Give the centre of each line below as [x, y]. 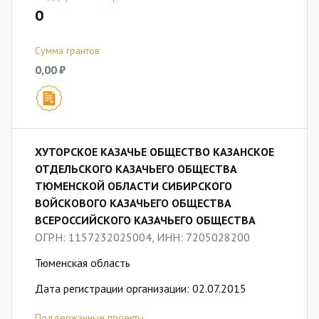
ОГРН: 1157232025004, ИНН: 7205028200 [142, 237]
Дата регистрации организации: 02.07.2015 [141, 288]
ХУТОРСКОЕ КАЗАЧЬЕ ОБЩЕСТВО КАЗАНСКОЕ [155, 152]
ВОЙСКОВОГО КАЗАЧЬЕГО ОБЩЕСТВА [133, 203]
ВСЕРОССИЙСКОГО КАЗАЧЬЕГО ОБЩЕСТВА [145, 220]
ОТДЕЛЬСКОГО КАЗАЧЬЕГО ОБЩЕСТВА [136, 169]
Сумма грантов [67, 51]
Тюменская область [83, 263]
